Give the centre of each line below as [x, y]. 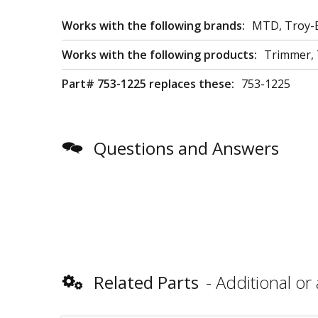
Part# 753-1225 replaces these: [148, 84]
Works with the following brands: [153, 26]
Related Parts [146, 282]
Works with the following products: [159, 55]
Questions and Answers [186, 148]
